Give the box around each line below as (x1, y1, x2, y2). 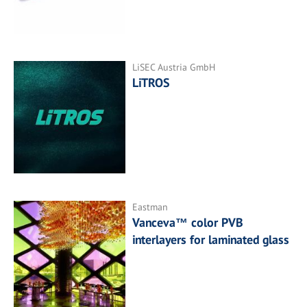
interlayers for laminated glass (132, 231, 290, 247)
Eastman (132, 200, 169, 213)
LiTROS (132, 75, 171, 91)
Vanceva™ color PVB (132, 214, 243, 230)
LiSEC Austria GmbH (132, 61, 216, 74)
